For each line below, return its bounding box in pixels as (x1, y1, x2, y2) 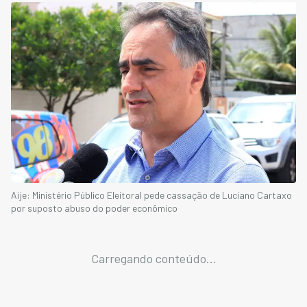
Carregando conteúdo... (90, 250, 217, 266)
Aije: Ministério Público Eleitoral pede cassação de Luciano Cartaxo (11, 188, 292, 201)
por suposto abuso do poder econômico (11, 201, 177, 214)
